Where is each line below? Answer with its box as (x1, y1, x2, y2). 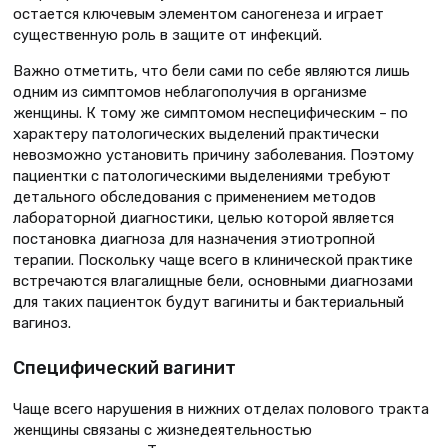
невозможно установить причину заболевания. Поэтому (13, 146, 414, 165)
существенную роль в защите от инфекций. (13, 26, 322, 45)
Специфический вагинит (13, 357, 236, 380)
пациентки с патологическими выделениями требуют (13, 167, 391, 186)
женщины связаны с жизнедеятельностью (13, 421, 312, 440)
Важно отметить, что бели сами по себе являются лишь (13, 62, 410, 81)
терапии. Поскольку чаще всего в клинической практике (13, 251, 413, 270)
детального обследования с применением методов (13, 188, 376, 207)
